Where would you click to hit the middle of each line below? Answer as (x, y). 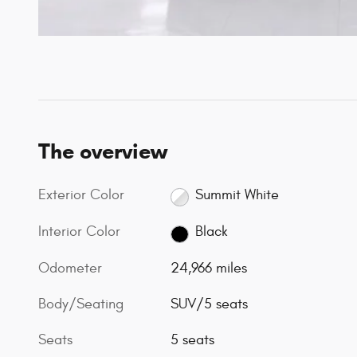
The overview (103, 151)
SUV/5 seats (210, 304)
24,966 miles (209, 269)
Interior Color (79, 231)
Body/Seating (81, 304)
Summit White (237, 195)
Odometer (70, 269)
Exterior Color (81, 194)
